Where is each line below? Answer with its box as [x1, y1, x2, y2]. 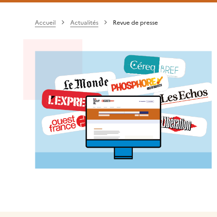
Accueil [35, 18, 56, 27]
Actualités [70, 18, 98, 27]
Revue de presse [113, 18, 158, 27]
